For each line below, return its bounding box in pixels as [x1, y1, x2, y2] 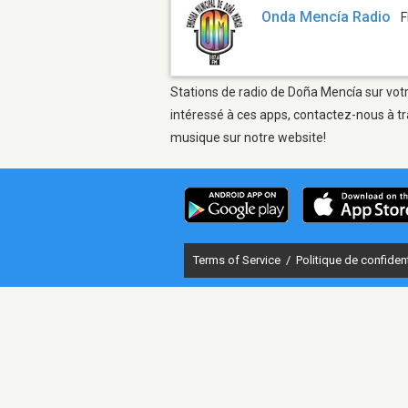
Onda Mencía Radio [261, 8, 392, 26]
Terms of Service [193, 252, 283, 267]
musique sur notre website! [170, 129, 326, 145]
